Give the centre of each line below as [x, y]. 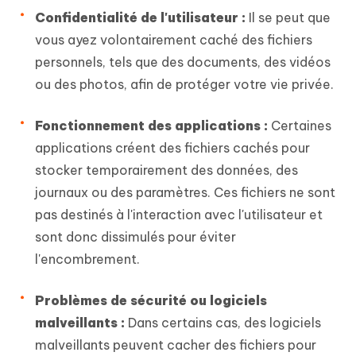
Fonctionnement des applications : [151, 125]
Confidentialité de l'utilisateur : [140, 17]
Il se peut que [288, 17]
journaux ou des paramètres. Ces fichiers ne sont [185, 192]
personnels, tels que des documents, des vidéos [183, 62]
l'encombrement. [87, 259]
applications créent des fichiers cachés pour [172, 147]
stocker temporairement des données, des [166, 170]
